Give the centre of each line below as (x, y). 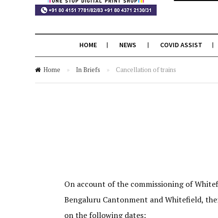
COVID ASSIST (181, 45)
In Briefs (88, 70)
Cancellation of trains (146, 70)
